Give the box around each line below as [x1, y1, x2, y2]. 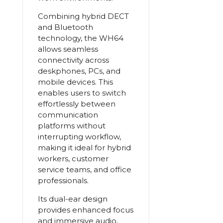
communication [37, 110, 98, 119]
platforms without [37, 121, 106, 130]
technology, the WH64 [37, 33, 123, 43]
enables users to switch [37, 88, 126, 98]
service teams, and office [37, 165, 131, 174]
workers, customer [37, 154, 109, 163]
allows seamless [37, 44, 98, 54]
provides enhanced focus [37, 205, 133, 215]
